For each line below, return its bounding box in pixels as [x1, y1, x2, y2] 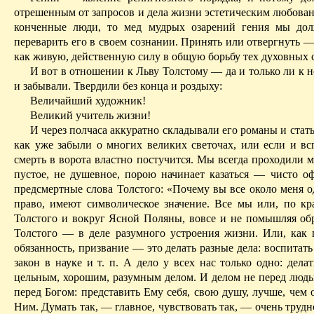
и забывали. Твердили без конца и [14, 80, 180, 93]
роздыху [180, 80, 219, 93]
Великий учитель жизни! [29, 109, 151, 122]
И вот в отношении [29, 65, 128, 78]
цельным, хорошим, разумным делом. [14, 271, 196, 284]
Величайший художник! [29, 95, 146, 107]
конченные [14, 21, 67, 34]
